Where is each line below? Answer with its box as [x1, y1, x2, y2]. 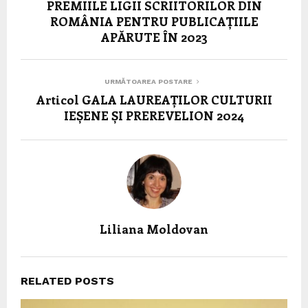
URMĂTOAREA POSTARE [104, 78, 192, 86]
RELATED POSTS [21, 274, 114, 288]
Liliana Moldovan [100, 221, 208, 238]
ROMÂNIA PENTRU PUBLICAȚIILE [49, 13, 258, 30]
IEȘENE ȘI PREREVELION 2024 [64, 107, 244, 124]
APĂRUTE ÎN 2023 [100, 29, 208, 46]
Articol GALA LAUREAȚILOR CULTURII [36, 91, 272, 109]
